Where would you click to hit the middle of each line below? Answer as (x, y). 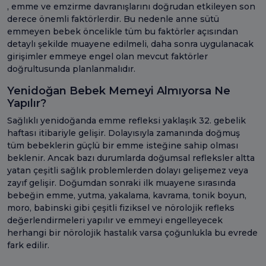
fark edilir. (28, 245)
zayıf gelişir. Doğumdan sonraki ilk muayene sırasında (121, 183)
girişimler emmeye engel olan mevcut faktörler (107, 56)
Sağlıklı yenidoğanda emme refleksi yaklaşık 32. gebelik (126, 120)
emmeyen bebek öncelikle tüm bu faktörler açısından (123, 31)
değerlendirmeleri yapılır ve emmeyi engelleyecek (115, 220)
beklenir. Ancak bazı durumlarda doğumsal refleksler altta (131, 158)
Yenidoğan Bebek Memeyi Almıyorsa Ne (119, 91)
